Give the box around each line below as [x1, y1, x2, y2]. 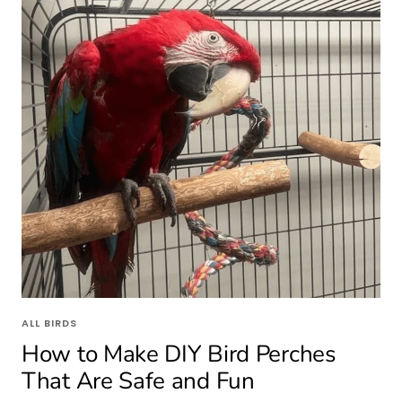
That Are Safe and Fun [22, 364, 255, 397]
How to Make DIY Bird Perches [22, 337, 336, 370]
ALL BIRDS [22, 315, 77, 330]
